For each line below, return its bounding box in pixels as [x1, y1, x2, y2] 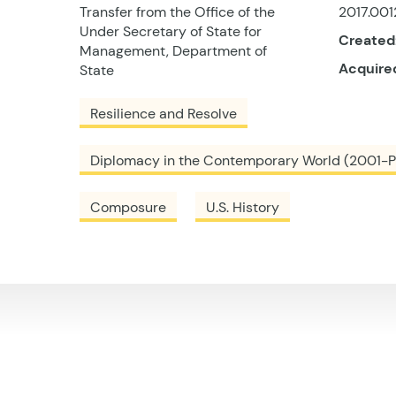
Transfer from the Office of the [80, 3, 275, 22]
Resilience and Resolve [90, 104, 237, 124]
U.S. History [206, 198, 279, 217]
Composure [90, 198, 166, 217]
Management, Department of [80, 42, 267, 61]
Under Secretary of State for [80, 22, 262, 42]
